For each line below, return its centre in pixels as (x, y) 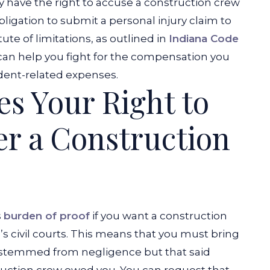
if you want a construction (159, 216)
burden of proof (47, 216)
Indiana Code (204, 39)
